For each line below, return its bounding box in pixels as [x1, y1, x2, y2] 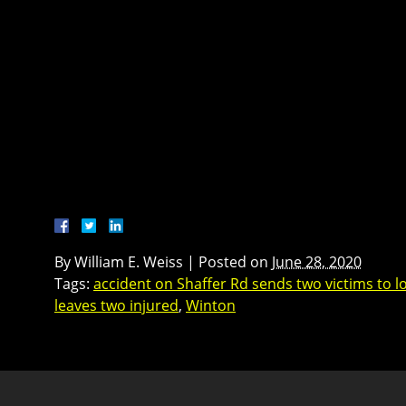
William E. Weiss [74, 251, 183, 272]
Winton [186, 295, 236, 315]
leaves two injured [54, 295, 179, 315]
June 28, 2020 [272, 251, 362, 272]
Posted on [198, 251, 272, 272]
